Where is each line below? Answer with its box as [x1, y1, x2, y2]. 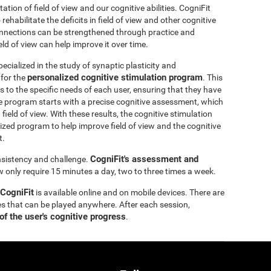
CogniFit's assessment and [90, 154, 198, 165]
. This [203, 73, 223, 82]
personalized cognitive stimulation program [27, 72, 203, 83]
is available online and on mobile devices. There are [34, 188, 224, 197]
